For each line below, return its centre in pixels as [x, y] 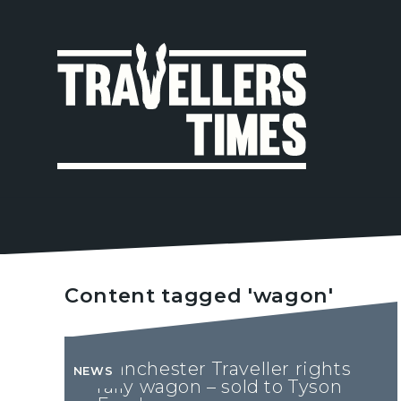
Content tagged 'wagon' [199, 296]
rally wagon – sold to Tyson [220, 387]
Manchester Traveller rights [224, 369]
